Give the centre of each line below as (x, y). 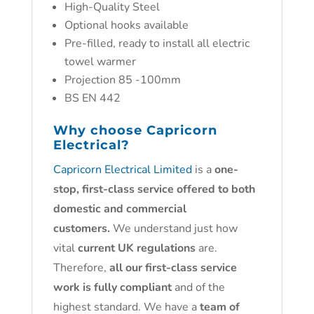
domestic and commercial (120, 209)
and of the (198, 287)
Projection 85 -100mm (122, 80)
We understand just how (173, 228)
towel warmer (100, 62)
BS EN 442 (92, 98)
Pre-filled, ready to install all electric (157, 43)
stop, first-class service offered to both (154, 189)
